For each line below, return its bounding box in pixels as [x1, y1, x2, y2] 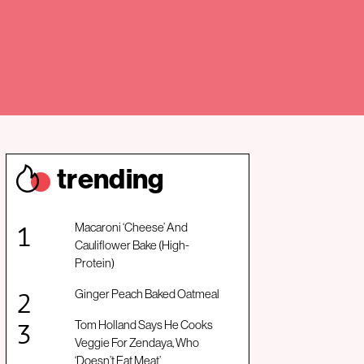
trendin [57, 161, 149, 197]
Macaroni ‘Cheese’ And [75, 219, 188, 236]
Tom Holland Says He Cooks [75, 317, 213, 333]
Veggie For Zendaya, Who [75, 335, 199, 351]
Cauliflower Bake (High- [75, 237, 189, 253]
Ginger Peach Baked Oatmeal [75, 286, 219, 302]
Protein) [75, 255, 115, 271]
